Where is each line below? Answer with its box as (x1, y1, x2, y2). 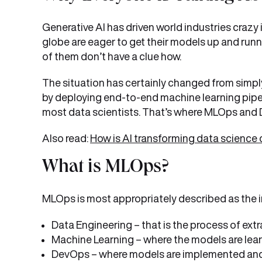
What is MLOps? (42, 159, 169, 178)
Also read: (42, 133, 90, 143)
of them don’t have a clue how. (42, 51, 181, 61)
